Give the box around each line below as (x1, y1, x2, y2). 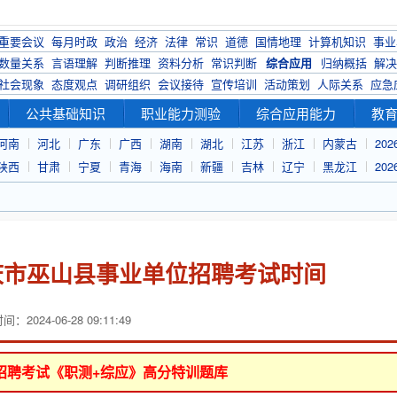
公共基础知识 (26, 104, 105, 122)
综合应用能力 (256, 104, 336, 122)
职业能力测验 (141, 104, 221, 122)
